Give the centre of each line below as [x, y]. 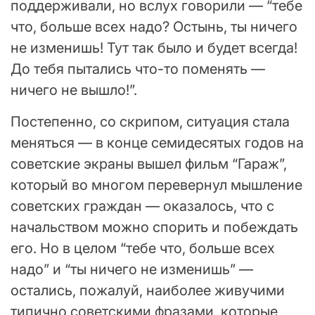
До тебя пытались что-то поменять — [138, 69]
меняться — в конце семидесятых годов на [157, 142]
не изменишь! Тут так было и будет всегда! [154, 47]
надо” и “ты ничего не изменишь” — [132, 269]
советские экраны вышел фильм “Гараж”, [149, 163]
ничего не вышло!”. [74, 90]
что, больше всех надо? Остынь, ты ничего [154, 26]
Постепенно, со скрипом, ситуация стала [150, 121]
